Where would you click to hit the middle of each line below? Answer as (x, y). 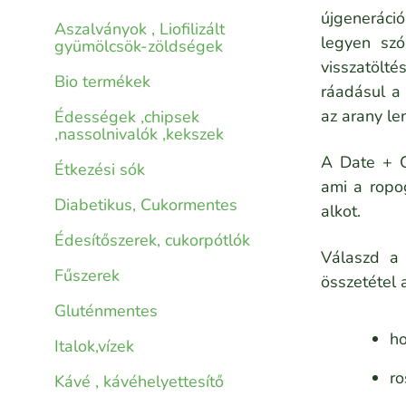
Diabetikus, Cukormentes (146, 205)
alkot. (341, 212)
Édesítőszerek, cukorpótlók (152, 241)
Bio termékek (102, 82)
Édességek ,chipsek (127, 117)
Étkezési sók (100, 170)
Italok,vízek (94, 347)
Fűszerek (87, 276)
